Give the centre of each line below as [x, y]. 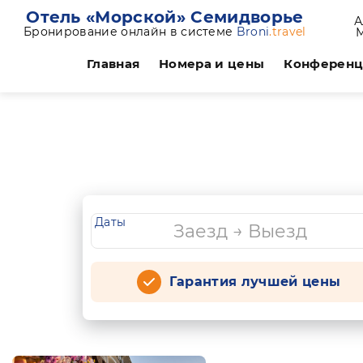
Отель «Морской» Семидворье [165, 17]
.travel [288, 31]
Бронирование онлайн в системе [130, 31]
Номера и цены [212, 64]
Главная [113, 64]
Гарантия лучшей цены [255, 282]
